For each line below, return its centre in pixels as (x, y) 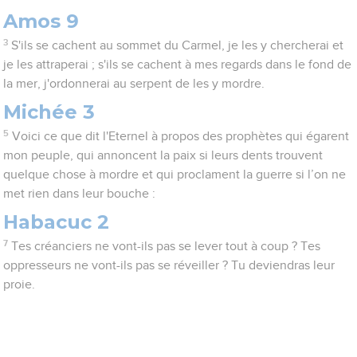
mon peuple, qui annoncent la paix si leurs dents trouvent (163, 156)
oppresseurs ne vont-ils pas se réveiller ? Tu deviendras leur (169, 266)
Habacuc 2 (57, 222)
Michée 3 (49, 112)
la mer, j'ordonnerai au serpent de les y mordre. (134, 84)
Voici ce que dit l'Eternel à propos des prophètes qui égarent (180, 137)
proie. (20, 285)
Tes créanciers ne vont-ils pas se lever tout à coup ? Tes (165, 247)
